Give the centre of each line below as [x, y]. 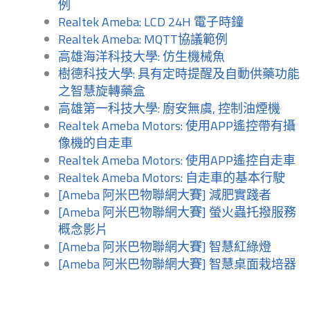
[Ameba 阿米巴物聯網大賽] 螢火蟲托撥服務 [177, 212]
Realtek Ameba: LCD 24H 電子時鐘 [151, 22]
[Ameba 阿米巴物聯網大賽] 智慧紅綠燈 [165, 247]
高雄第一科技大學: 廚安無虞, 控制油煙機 [169, 109]
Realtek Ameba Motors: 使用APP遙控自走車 [177, 161]
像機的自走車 [95, 143]
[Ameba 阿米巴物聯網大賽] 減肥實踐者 [165, 195]
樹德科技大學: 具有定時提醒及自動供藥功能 [179, 74]
